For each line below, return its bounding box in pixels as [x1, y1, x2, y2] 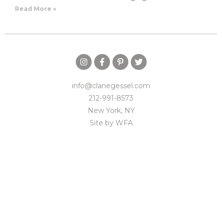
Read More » [15, 5, 56, 12]
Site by [89, 118, 115, 127]
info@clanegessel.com [72, 81, 150, 90]
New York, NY [87, 106, 135, 115]
